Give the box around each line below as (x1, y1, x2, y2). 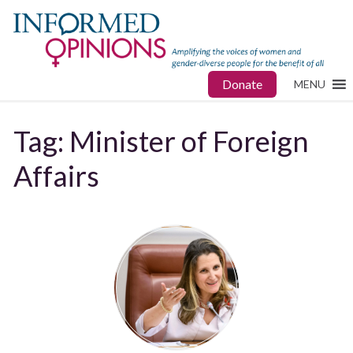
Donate (222, 76, 262, 92)
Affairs (13, 158, 100, 193)
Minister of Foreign (69, 123, 310, 158)
